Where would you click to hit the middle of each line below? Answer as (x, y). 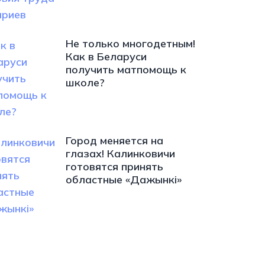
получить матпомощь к (126, 70)
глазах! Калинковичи (120, 153)
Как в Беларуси (106, 56)
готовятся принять (114, 167)
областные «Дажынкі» (123, 180)
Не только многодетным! (130, 43)
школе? (85, 83)
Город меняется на (114, 140)
